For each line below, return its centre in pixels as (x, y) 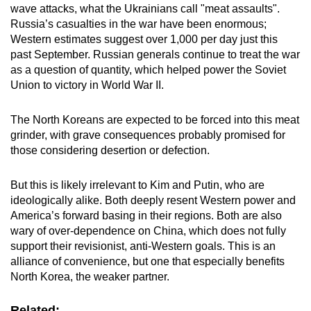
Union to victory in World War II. (87, 85)
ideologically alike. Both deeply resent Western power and (153, 201)
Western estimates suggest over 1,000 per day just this (144, 40)
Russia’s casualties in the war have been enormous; (138, 24)
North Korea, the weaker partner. (90, 277)
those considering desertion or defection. (110, 151)
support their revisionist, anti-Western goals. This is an (143, 246)
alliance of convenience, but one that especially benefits (148, 262)
